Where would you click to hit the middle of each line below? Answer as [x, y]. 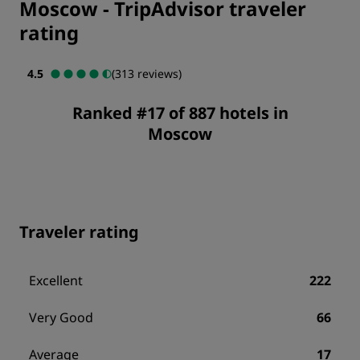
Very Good [61, 318]
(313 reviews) [147, 74]
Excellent [56, 281]
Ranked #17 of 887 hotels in [180, 113]
